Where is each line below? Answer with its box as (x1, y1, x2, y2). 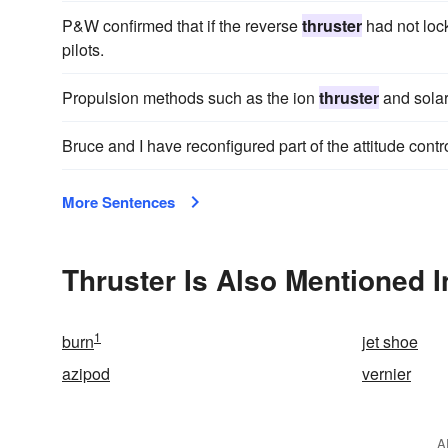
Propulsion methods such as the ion (62, 86, 319, 109)
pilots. (62, 38, 104, 61)
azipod (62, 362, 110, 385)
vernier (362, 362, 411, 385)
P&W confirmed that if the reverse (62, 14, 302, 37)
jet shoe (362, 330, 418, 353)
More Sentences (62, 191, 175, 213)
